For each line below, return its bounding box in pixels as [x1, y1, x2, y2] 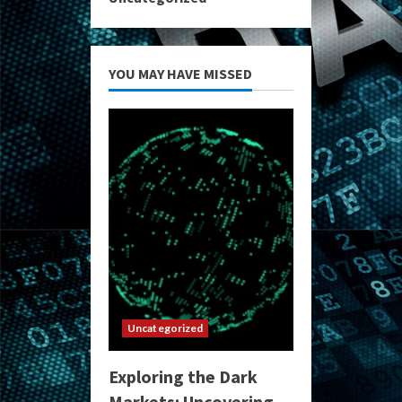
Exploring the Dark [109, 365, 258, 388]
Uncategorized [127, 321, 204, 335]
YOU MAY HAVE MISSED [109, 65, 252, 83]
